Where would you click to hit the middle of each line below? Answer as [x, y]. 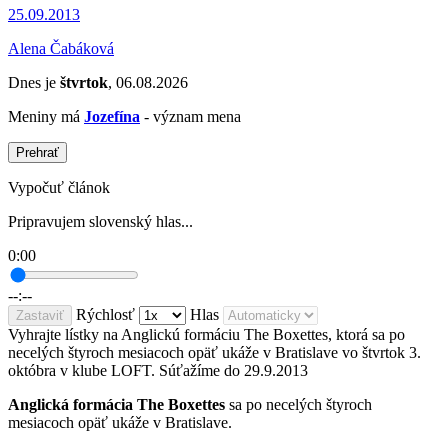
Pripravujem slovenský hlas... [100, 222]
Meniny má [46, 117]
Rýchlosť [105, 315]
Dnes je [34, 83]
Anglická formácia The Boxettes [116, 405]
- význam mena [190, 117]
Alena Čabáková [61, 49]
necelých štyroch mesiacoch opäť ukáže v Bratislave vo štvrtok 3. [214, 353]
